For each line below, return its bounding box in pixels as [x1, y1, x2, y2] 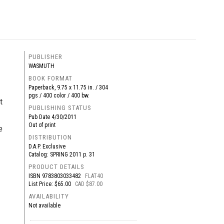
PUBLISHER [28, 53, 62, 60]
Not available [28, 202, 60, 209]
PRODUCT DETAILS [28, 163, 84, 170]
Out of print [28, 121, 55, 128]
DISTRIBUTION [28, 133, 72, 141]
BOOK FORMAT [28, 74, 72, 82]
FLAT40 [84, 172, 103, 179]
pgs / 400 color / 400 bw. [28, 92, 89, 99]
